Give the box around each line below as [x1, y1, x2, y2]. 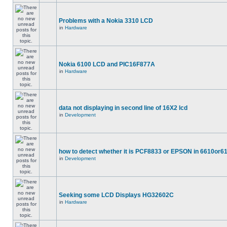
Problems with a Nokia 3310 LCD [59, 17, 153, 24]
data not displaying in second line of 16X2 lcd [59, 104, 187, 111]
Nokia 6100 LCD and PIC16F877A [59, 61, 155, 68]
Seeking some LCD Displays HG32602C [59, 192, 174, 199]
